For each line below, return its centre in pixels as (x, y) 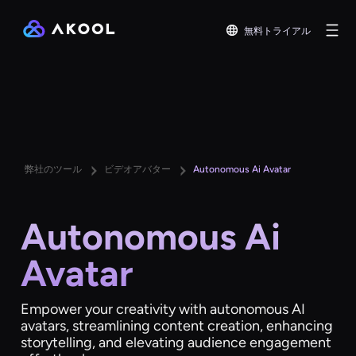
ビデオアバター (138, 169)
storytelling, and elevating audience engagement (176, 342)
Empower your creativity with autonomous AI (163, 309)
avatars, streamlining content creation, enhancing (177, 326)
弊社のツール (54, 169)
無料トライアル (277, 31)
